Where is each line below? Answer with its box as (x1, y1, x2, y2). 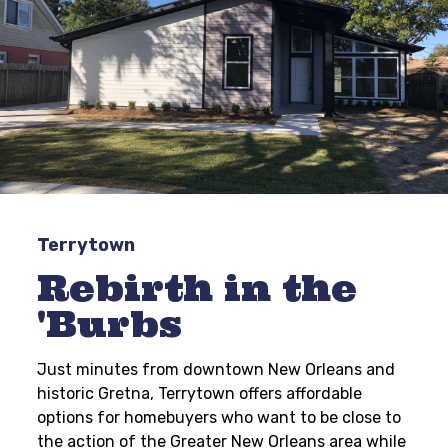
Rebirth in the (37, 265, 358, 311)
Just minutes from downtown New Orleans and (37, 360, 396, 379)
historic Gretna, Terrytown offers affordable (37, 384, 363, 403)
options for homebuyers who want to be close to (37, 408, 402, 427)
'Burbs (37, 301, 183, 347)
